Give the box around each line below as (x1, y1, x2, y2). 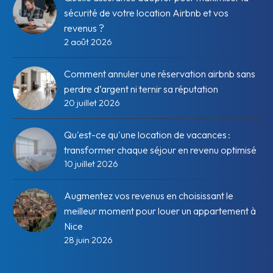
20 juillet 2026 (64, 97, 120, 108)
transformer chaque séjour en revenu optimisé (64, 143, 257, 156)
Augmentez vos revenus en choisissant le (64, 189, 233, 202)
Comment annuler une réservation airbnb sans (64, 67, 255, 80)
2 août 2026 (64, 36, 112, 48)
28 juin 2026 (64, 234, 113, 246)
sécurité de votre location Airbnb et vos (64, 6, 229, 19)
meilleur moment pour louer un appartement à (64, 204, 256, 217)
